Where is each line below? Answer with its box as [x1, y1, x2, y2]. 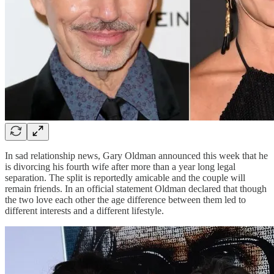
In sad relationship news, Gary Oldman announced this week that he [5, 150, 268, 161]
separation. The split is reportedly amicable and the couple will [5, 172, 245, 183]
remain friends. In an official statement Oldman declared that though [5, 183, 267, 194]
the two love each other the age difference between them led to [5, 194, 246, 205]
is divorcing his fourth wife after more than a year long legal [5, 161, 235, 172]
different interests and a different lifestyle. [5, 205, 164, 216]
